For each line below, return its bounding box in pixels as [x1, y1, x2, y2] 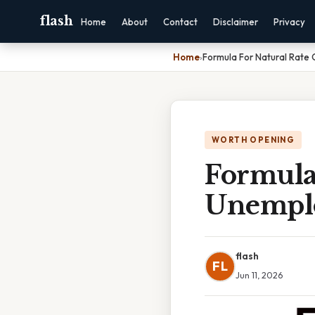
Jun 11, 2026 [236, 269, 283, 281]
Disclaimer [212, 16, 258, 27]
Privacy [273, 16, 305, 27]
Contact [162, 16, 198, 27]
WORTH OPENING [212, 135, 295, 145]
